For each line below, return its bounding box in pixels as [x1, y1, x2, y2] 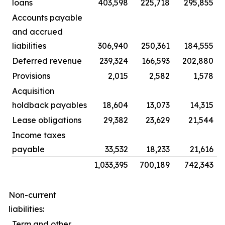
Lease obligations [12, 115, 81, 125]
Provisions [12, 71, 50, 81]
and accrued [12, 27, 63, 37]
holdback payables [12, 100, 87, 110]
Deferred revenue [12, 56, 82, 66]
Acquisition [12, 86, 54, 96]
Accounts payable [12, 13, 82, 23]
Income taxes [12, 130, 65, 140]
